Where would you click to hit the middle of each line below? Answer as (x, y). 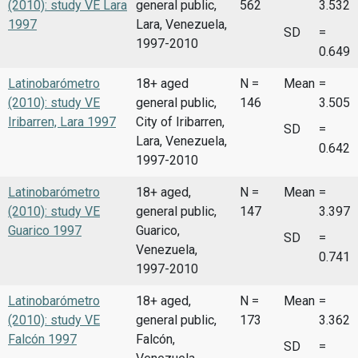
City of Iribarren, (180, 121)
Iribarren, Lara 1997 (62, 121)
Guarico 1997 (45, 230)
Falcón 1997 (42, 339)
